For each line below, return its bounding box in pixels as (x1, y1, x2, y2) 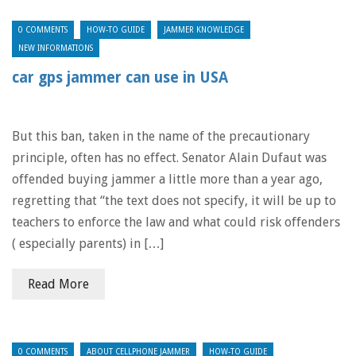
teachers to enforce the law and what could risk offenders (12, 215, 340, 230)
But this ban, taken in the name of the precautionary (12, 129, 310, 144)
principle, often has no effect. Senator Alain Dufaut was (12, 150, 327, 165)
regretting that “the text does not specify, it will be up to (12, 193, 336, 208)
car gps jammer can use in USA (12, 69, 228, 86)
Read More (28, 277, 89, 292)
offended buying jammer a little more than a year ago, (12, 172, 323, 187)
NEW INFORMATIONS (18, 44, 93, 52)
